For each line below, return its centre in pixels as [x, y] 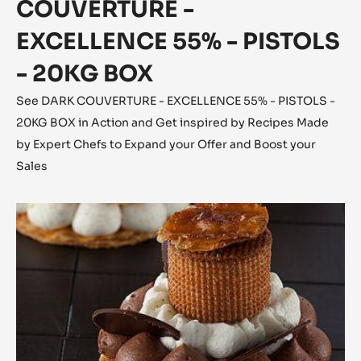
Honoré [41, 251]
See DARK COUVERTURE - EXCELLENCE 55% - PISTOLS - [176, 101]
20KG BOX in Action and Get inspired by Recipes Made [172, 123]
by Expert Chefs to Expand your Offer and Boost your [166, 145]
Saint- [36, 232]
